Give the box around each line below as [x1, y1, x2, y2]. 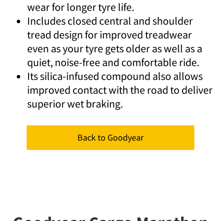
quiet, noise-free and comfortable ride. [27, 55, 199, 69]
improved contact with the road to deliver [27, 83, 213, 97]
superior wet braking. [27, 97, 123, 110]
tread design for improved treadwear [27, 28, 192, 41]
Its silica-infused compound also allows [27, 69, 203, 83]
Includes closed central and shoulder [27, 14, 193, 28]
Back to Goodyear [77, 132, 144, 143]
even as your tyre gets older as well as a [27, 41, 202, 55]
